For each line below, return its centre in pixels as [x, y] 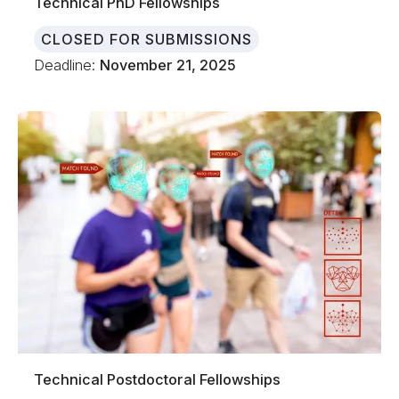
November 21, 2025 [168, 65]
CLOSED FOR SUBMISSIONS [147, 39]
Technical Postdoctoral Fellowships [158, 380]
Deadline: [67, 65]
